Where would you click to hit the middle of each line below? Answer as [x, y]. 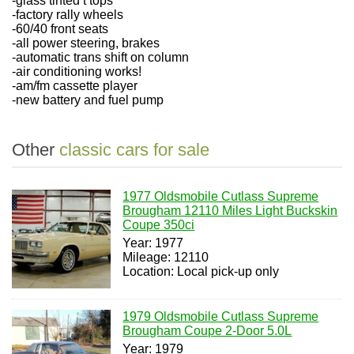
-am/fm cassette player [75, 86]
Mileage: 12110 [166, 257]
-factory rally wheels [68, 15]
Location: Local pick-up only [201, 271]
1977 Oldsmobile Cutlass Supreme [221, 196]
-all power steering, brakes [86, 43]
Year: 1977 [153, 243]
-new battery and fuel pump [88, 100]
